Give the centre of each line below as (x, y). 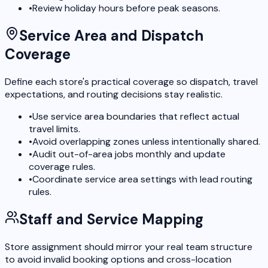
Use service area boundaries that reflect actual (136, 117)
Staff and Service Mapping (111, 220)
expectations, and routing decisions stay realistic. (114, 95)
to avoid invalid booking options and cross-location (118, 260)
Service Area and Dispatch (111, 36)
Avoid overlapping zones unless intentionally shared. (146, 142)
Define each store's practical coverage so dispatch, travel (131, 82)
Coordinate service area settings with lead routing (142, 179)
